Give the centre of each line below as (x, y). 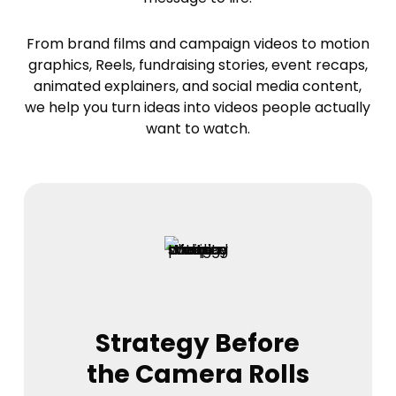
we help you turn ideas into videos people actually (198, 107)
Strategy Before (198, 343)
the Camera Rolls (198, 374)
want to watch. (198, 128)
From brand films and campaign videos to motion (198, 43)
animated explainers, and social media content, (198, 86)
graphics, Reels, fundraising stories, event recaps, (198, 65)
